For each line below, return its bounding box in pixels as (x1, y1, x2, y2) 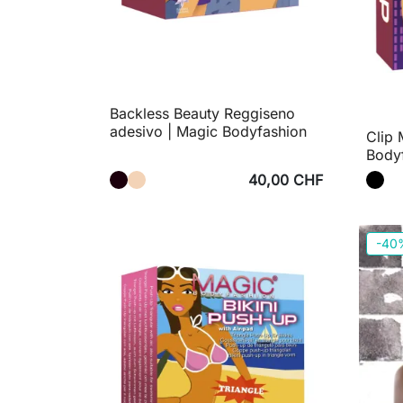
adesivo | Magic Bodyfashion (110, 122, 307, 141)
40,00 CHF (248, 171, 323, 190)
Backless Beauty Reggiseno (110, 104, 295, 123)
